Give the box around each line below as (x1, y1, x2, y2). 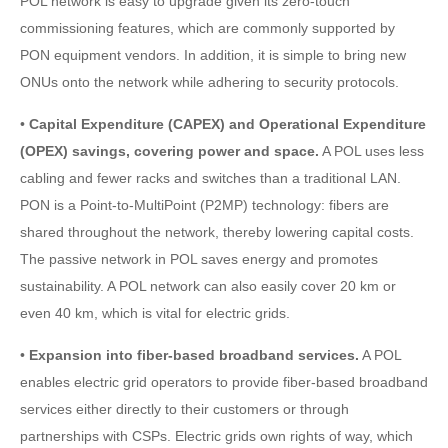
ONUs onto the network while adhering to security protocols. (20, 73, 399, 90)
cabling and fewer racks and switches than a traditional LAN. (20, 169, 401, 186)
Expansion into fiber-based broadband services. (29, 346, 359, 363)
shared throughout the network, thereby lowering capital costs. (20, 223, 414, 240)
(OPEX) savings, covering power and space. (20, 142, 319, 159)
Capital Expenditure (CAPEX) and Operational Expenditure (29, 115, 426, 132)
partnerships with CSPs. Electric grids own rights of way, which (20, 427, 413, 444)
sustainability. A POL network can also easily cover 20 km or (20, 277, 396, 294)
